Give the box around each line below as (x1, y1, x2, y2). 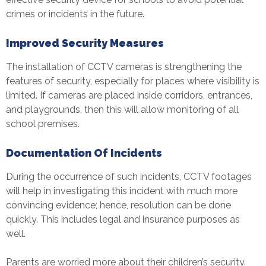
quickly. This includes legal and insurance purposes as (6, 213, 240, 225)
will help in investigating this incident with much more (6, 185, 237, 197)
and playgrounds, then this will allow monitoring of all (6, 103, 239, 115)
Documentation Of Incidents (6, 146, 162, 159)
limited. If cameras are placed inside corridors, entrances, (6, 89, 252, 101)
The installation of (6, 61, 87, 72)
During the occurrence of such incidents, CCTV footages (6, 170, 252, 182)
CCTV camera (87, 61, 148, 72)
